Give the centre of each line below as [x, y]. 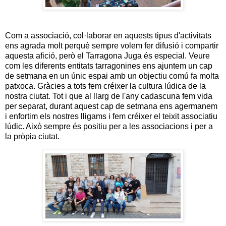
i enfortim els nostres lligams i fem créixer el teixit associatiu [111, 116]
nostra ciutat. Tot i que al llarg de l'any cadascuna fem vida [109, 96]
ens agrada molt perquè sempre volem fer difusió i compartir [112, 45]
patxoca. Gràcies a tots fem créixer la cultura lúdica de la [105, 86]
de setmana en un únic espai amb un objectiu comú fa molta [112, 76]
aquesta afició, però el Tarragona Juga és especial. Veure [107, 55]
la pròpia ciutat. [32, 136]
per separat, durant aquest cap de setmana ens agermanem [111, 106]
